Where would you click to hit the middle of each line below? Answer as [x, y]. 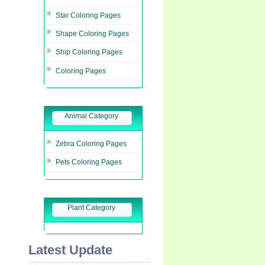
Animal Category [91, 116]
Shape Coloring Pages [92, 34]
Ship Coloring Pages [89, 52]
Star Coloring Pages [88, 15]
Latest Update [70, 250]
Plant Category [91, 207]
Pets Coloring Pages [89, 162]
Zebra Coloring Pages [91, 144]
